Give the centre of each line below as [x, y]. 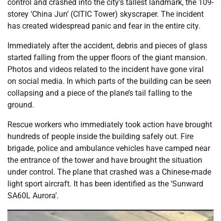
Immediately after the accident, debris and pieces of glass [107, 45]
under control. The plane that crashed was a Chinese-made [109, 172]
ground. [21, 105]
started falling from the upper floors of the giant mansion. [107, 57]
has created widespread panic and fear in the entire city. [104, 26]
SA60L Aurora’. [33, 195]
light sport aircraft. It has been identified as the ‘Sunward [105, 184]
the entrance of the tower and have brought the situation [105, 160]
